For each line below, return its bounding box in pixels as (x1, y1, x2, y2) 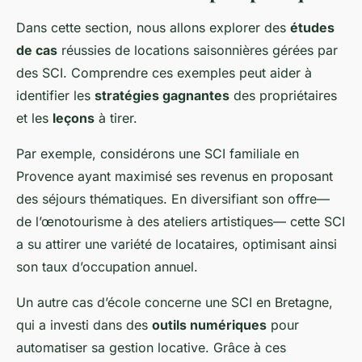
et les (16, 109, 53, 126)
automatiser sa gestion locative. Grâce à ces (16, 339, 286, 356)
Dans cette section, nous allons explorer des (16, 19, 290, 36)
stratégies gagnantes (95, 86, 229, 103)
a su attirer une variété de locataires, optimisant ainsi (16, 235, 337, 252)
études (290, 19, 335, 36)
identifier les (16, 86, 95, 103)
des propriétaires (229, 86, 337, 103)
